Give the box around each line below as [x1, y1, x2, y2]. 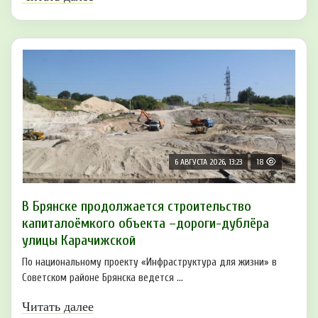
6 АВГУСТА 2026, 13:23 [175, 156, 242, 167]
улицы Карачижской [22, 231, 136, 248]
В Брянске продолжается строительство [22, 197, 251, 214]
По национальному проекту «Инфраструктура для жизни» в [22, 256, 277, 268]
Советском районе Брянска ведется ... [22, 271, 183, 284]
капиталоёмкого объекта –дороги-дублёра [22, 214, 269, 231]
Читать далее [22, 299, 94, 314]
